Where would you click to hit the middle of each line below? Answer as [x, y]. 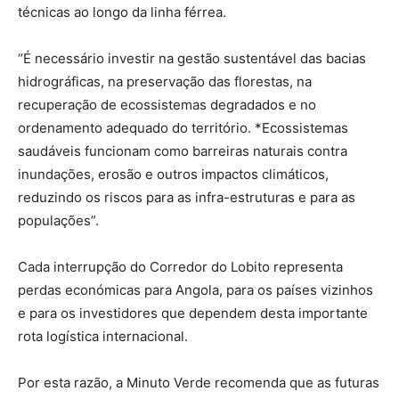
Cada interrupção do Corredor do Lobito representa [180, 266]
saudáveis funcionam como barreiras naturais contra [183, 151]
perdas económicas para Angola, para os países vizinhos [195, 289]
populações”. [58, 220]
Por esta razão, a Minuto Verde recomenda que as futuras [199, 382]
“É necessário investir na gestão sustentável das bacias [192, 58]
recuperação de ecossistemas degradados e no [167, 104]
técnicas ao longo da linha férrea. [122, 12]
